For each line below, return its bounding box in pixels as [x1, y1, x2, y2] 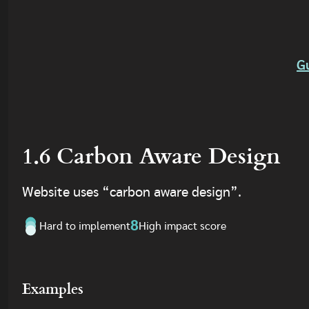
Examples [22, 277, 83, 299]
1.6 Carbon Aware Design [22, 138, 281, 171]
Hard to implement [39, 221, 130, 232]
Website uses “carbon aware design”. [22, 186, 241, 199]
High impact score [139, 221, 226, 232]
